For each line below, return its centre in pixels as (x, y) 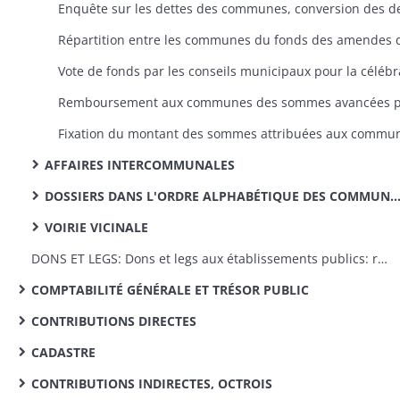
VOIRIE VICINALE (96, 227)
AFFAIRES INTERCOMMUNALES (140, 165)
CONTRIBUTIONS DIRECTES (114, 321)
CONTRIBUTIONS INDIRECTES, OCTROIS (152, 383)
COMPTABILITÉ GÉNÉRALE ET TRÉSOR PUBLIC (170, 290)
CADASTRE (63, 352)
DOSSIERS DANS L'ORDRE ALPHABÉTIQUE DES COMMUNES (217, 196)
